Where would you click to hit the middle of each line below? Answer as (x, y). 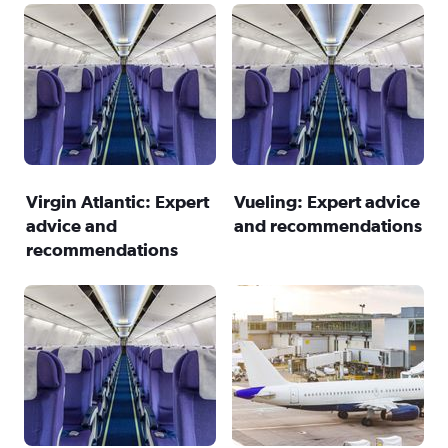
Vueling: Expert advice (326, 201)
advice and (71, 225)
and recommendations (327, 225)
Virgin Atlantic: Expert (117, 201)
